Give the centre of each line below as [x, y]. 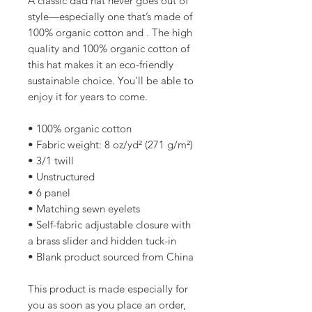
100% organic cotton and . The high [110, 33]
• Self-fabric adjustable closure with [109, 225]
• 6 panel [49, 193]
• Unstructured [61, 177]
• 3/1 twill [51, 161]
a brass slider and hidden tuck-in [102, 241]
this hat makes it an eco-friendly [101, 65]
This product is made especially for [108, 289]
